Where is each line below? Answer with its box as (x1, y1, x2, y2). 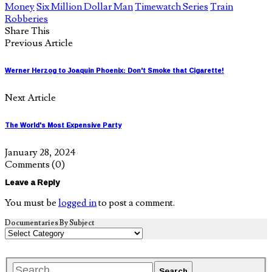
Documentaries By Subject (5, 218, 95, 228)
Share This (5, 24, 50, 37)
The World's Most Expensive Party (5, 118, 121, 131)
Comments (5, 158, 52, 171)
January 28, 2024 (5, 146, 76, 158)
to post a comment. (97, 196, 175, 209)
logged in (58, 196, 97, 209)
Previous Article (5, 36, 73, 49)
